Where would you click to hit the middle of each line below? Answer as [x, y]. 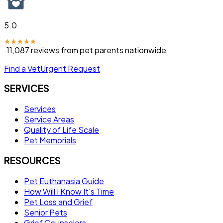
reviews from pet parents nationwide [99, 50]
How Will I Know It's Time [69, 191]
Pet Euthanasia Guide [64, 181]
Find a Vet [22, 68]
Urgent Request [70, 68]
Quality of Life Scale [61, 130]
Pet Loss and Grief [58, 202]
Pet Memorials [50, 140]
